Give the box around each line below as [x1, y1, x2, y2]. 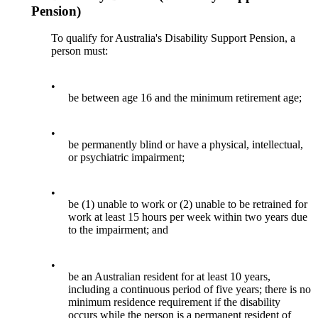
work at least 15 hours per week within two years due [68, 211, 308, 224]
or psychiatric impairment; [68, 151, 185, 164]
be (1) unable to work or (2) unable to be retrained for [68, 198, 308, 211]
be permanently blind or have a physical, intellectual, [68, 138, 304, 151]
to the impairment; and [68, 224, 169, 236]
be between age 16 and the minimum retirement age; [68, 92, 302, 104]
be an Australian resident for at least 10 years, [68, 270, 271, 283]
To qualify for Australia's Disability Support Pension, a [51, 32, 296, 45]
